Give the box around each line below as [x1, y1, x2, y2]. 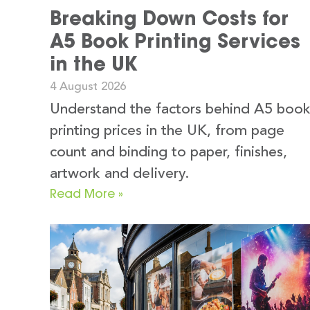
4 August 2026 [50, 81, 126, 93]
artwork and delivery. [50, 167, 189, 182]
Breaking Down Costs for [50, 6, 289, 30]
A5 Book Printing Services [50, 29, 300, 53]
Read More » [50, 186, 123, 201]
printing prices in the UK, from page [50, 124, 284, 139]
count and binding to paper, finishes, [50, 145, 287, 161]
